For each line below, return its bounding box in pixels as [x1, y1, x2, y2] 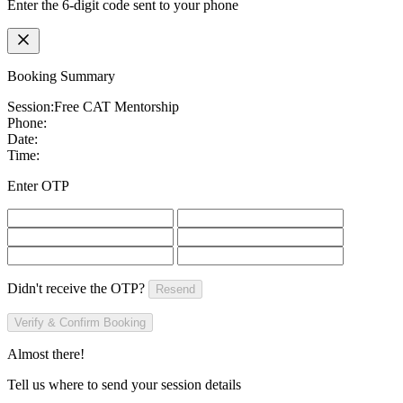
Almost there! [7, 345, 85, 362]
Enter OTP [7, 177, 69, 193]
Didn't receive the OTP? [7, 280, 148, 296]
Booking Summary [7, 67, 115, 84]
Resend [156, 282, 195, 296]
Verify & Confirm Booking [14, 315, 146, 329]
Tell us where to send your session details [7, 376, 241, 392]
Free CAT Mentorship [54, 98, 179, 114]
